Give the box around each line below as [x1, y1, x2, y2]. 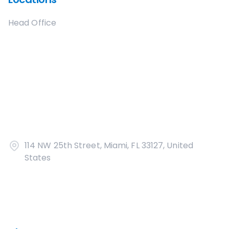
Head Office [8, 17, 56, 29]
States [25, 152, 51, 164]
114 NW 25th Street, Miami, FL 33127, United [25, 140, 193, 151]
